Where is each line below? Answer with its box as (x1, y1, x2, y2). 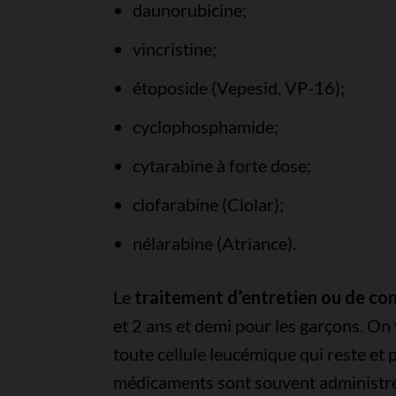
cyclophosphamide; (132, 116, 278, 137)
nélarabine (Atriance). (132, 232, 296, 254)
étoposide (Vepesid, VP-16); (132, 77, 345, 98)
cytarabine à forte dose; (132, 155, 311, 176)
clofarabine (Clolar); (132, 194, 284, 215)
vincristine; (132, 38, 217, 59)
